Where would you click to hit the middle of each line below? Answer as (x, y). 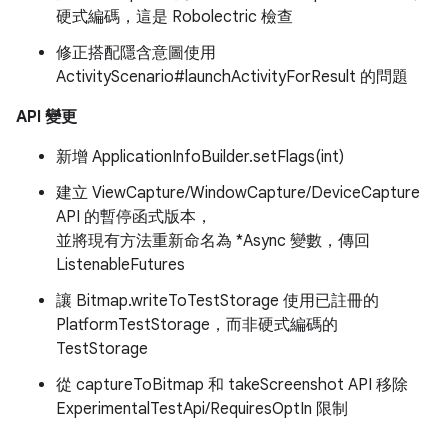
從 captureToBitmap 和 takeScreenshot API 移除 (232, 385)
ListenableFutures (120, 265)
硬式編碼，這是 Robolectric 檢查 (174, 17)
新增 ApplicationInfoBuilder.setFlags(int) (200, 157)
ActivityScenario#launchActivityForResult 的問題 (232, 77)
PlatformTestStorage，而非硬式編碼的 (197, 325)
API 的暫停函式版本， (134, 217)
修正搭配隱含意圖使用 (136, 53)
